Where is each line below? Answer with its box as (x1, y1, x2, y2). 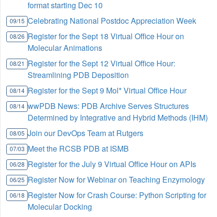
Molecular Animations (28, 42, 103, 54)
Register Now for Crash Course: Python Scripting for (28, 189, 207, 201)
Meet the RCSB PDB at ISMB (28, 143, 129, 155)
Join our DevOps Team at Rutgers (28, 127, 144, 139)
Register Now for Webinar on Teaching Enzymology (28, 174, 205, 186)
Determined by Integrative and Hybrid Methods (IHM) (28, 112, 208, 124)
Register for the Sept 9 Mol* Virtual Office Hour (28, 85, 187, 96)
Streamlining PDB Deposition (28, 69, 129, 81)
